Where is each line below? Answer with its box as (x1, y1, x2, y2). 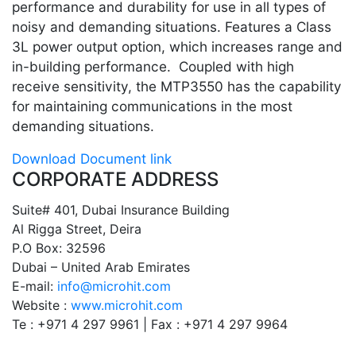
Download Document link (12, 150, 172, 168)
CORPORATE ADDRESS (12, 168, 219, 192)
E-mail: (12, 278, 57, 295)
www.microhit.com (71, 297, 183, 314)
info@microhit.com (57, 278, 171, 295)
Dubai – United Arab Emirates (12, 259, 190, 276)
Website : (12, 297, 71, 314)
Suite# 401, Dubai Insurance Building (12, 202, 230, 219)
